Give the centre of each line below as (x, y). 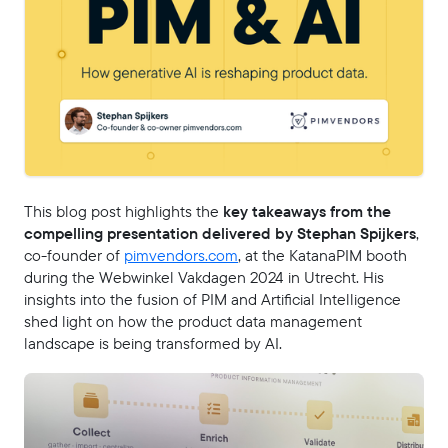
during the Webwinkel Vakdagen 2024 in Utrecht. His (204, 278)
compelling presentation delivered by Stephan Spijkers (220, 234)
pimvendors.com (181, 256)
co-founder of (74, 256)
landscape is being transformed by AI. (153, 344)
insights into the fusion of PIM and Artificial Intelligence (212, 300)
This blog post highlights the (121, 212)
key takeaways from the (305, 212)
